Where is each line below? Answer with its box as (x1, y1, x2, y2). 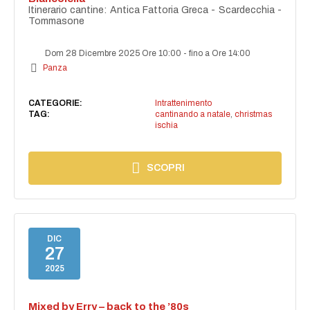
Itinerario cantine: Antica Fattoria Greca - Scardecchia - (28, 5, 282, 16)
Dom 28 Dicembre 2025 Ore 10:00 (43, 48, 184, 59)
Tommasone (28, 16, 85, 27)
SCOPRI (147, 163, 185, 174)
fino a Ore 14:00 (189, 48, 251, 59)
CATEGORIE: (28, 98, 83, 109)
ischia (154, 120, 178, 131)
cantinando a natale (154, 109, 230, 120)
